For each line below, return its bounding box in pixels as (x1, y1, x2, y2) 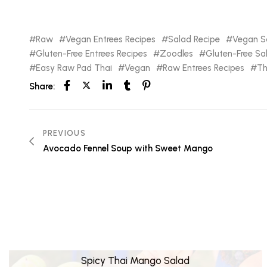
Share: (29, 80, 55, 92)
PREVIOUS (42, 128, 86, 138)
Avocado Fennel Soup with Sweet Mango (42, 142, 213, 154)
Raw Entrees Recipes (162, 62, 244, 73)
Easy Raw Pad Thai (35, 62, 112, 73)
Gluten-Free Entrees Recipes (35, 48, 147, 59)
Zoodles (159, 48, 193, 59)
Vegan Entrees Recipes (65, 33, 156, 45)
